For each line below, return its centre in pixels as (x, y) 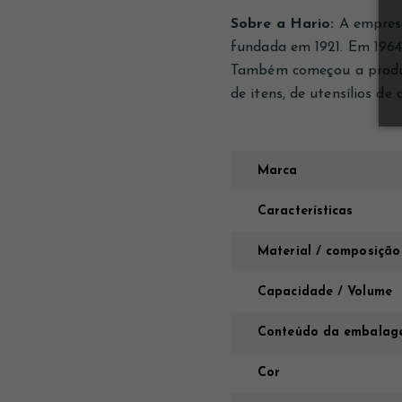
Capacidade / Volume (325, 292)
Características (306, 211)
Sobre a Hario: (283, 24)
